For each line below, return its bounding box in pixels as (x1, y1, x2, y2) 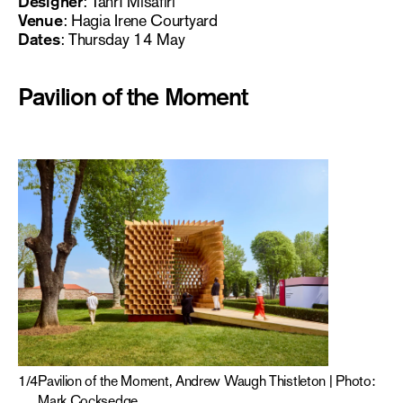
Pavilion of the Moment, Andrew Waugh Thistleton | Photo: (38, 372, 375, 391)
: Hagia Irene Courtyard (62, 9, 218, 31)
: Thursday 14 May (59, 28, 185, 50)
